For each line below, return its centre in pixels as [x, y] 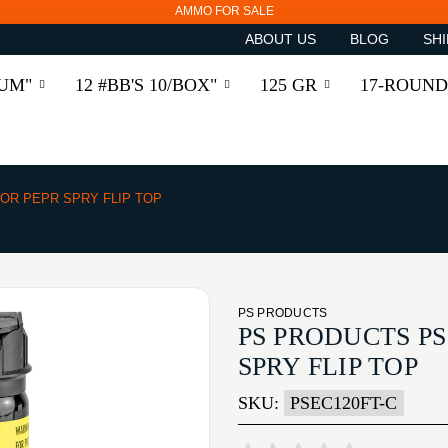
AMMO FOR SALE [224, 11]
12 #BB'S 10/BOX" [146, 84]
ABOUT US [280, 39]
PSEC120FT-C [344, 403]
